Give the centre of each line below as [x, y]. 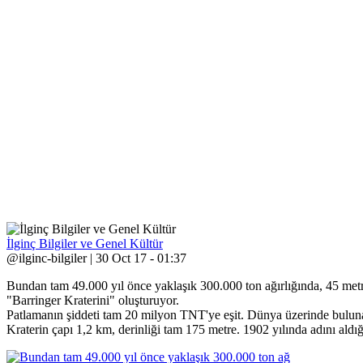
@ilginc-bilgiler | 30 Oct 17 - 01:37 [96, 258]
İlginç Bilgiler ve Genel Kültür [85, 243]
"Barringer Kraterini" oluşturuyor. [93, 300]
